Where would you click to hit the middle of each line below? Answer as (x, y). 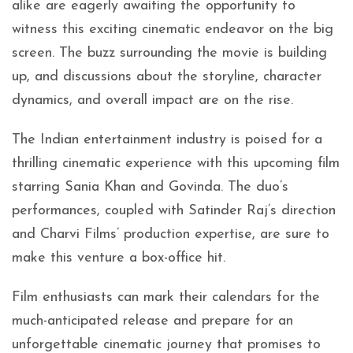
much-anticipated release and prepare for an (152, 321)
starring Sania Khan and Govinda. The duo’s (150, 187)
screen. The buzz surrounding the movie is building (169, 53)
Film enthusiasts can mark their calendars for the (166, 297)
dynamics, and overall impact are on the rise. (152, 100)
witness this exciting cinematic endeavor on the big (173, 30)
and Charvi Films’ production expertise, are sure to (171, 234)
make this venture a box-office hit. (119, 258)
